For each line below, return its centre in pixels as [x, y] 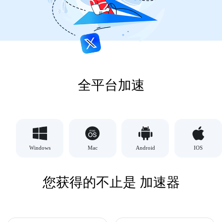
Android [145, 148]
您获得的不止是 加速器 [111, 183]
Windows [40, 148]
